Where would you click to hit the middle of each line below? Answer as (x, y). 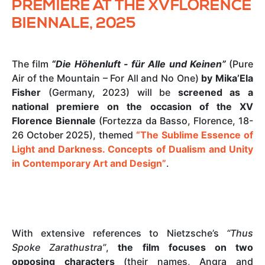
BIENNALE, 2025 (74, 24)
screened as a (216, 92)
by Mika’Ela (227, 78)
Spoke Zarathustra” (59, 247)
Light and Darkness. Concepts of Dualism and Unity (132, 149)
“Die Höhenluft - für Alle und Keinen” (139, 64)
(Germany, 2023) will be (109, 92)
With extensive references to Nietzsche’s (119, 233)
